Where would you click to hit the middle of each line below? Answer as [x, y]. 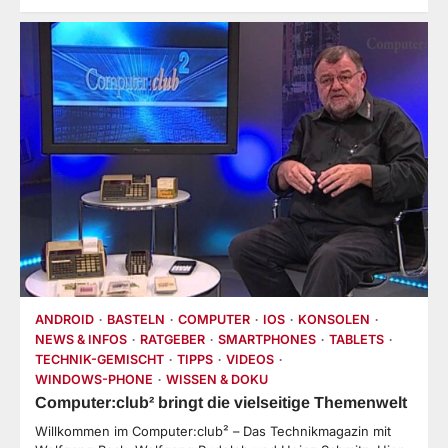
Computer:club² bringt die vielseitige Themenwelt [221, 402]
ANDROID [64, 320]
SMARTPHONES [267, 340]
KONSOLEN [334, 320]
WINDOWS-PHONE [94, 380]
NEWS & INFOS [81, 340]
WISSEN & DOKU [217, 380]
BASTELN [136, 320]
